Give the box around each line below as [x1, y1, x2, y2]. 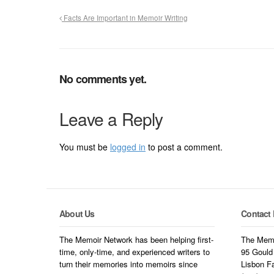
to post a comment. [146, 140, 223, 153]
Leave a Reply [59, 106, 163, 131]
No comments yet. [59, 70, 147, 87]
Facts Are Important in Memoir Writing [62, 12, 188, 23]
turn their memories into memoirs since [59, 258, 198, 270]
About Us [59, 207, 95, 220]
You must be [59, 140, 110, 153]
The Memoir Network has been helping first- [59, 234, 213, 246]
